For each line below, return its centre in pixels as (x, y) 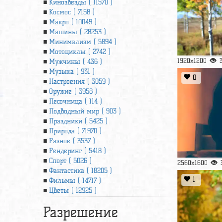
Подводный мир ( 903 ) (85, 111)
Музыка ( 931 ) (72, 72)
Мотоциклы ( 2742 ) (80, 52)
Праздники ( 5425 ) (78, 121)
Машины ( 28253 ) (78, 32)
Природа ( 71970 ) (75, 131)
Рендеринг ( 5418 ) (78, 151)
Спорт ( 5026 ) (70, 161)
